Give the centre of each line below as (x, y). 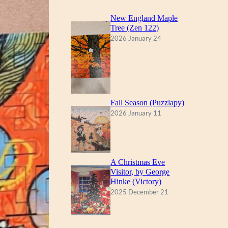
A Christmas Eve (138, 162)
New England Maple (144, 18)
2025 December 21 (140, 192)
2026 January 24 (136, 38)
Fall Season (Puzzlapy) (148, 103)
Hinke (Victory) (136, 182)
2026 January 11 (136, 113)
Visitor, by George (140, 172)
